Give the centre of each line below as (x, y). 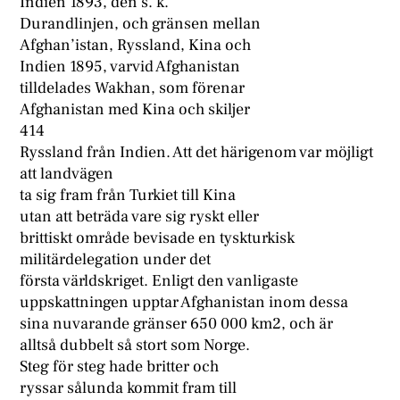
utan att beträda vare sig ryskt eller (140, 217)
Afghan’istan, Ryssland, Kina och (136, 46)
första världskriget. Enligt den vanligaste (159, 281)
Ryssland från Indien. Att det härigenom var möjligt (197, 153)
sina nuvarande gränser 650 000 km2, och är (177, 324)
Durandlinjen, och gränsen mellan (141, 24)
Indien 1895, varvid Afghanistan (130, 67)
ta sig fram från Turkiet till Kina (128, 196)
